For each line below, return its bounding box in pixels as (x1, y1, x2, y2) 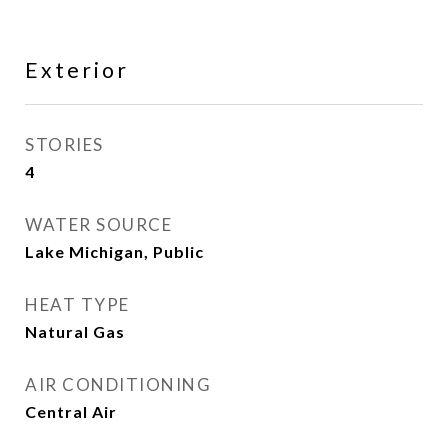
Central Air (25, 402, 117, 421)
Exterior (25, 57, 129, 82)
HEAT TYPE (25, 294, 130, 315)
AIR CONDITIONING (25, 374, 211, 395)
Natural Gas (25, 322, 125, 341)
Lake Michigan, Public (25, 242, 204, 261)
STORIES (25, 134, 104, 155)
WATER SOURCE (25, 214, 172, 235)
